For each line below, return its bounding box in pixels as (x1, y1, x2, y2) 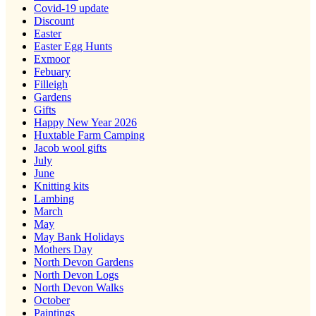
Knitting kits (34, 179, 89, 192)
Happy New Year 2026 (34, 116, 137, 128)
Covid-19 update (34, 1, 109, 14)
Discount (34, 14, 74, 27)
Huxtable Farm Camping (34, 128, 145, 141)
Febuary (34, 65, 71, 78)
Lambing (34, 192, 74, 205)
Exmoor (34, 52, 70, 65)
